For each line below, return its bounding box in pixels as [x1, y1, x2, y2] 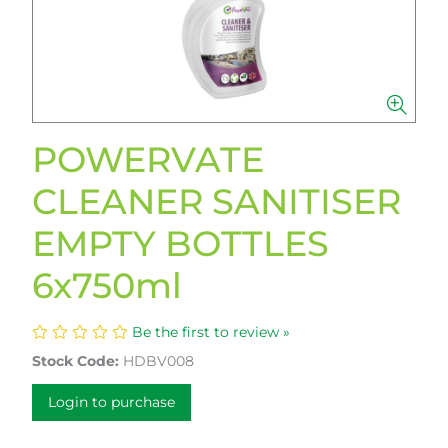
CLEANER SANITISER [32, 180, 401, 223]
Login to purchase [48, 393, 175, 411]
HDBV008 [123, 352, 194, 370]
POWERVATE [32, 138, 264, 181]
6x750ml [32, 264, 182, 307]
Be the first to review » [132, 323, 290, 341]
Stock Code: [32, 352, 119, 370]
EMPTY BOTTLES [32, 222, 329, 265]
